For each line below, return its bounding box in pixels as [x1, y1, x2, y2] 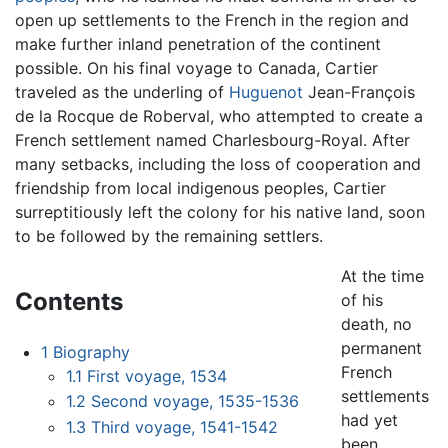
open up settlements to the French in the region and [15, 9, 409, 30]
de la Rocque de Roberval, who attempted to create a [15, 105, 423, 126]
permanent [340, 337, 422, 358]
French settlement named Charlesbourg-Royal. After [15, 129, 410, 150]
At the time [340, 265, 424, 286]
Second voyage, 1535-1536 [91, 391, 300, 412]
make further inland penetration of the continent [15, 33, 381, 54]
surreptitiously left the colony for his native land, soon [15, 201, 425, 222]
